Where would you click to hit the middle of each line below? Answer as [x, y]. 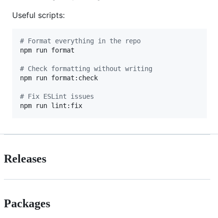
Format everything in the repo [82, 41]
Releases [25, 159]
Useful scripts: [38, 15]
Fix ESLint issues [59, 97]
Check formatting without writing [88, 69]
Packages [27, 203]
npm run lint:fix [51, 106]
